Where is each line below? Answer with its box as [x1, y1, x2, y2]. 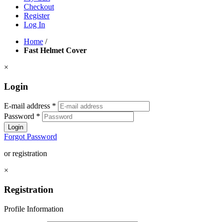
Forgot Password [4, 132, 57, 141]
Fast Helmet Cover [24, 46, 87, 55]
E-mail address [4, 102, 52, 111]
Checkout [24, 2, 54, 11]
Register [24, 11, 50, 20]
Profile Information [4, 204, 63, 213]
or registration [4, 149, 47, 158]
